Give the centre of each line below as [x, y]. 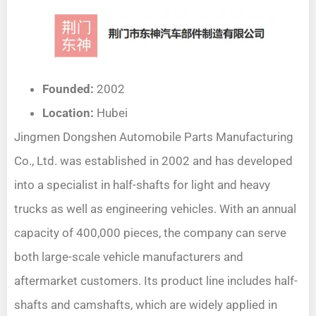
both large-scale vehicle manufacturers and [129, 256]
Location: [68, 113]
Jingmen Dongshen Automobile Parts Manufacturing [154, 136]
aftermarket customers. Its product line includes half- [156, 280]
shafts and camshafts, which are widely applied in [146, 304]
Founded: [68, 89]
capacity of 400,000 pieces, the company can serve [150, 232]
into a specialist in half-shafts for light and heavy [142, 184]
